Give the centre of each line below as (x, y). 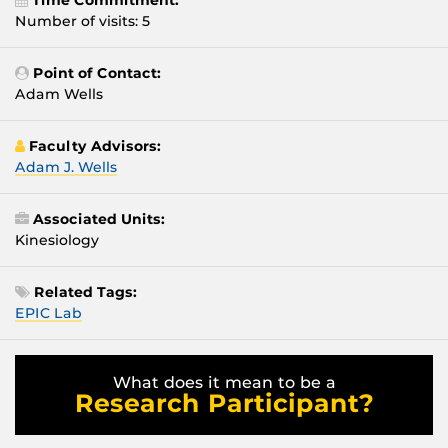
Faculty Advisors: (95, 146)
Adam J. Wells (66, 167)
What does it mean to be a (224, 383)
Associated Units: (99, 219)
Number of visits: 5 (82, 21)
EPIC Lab (48, 313)
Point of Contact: (97, 73)
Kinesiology (57, 240)
